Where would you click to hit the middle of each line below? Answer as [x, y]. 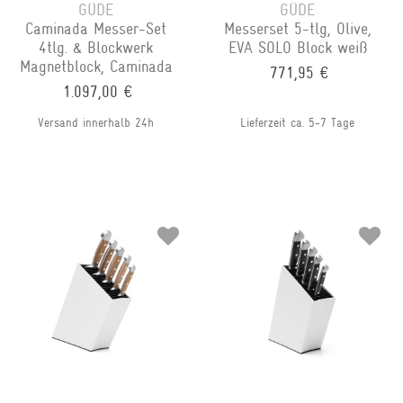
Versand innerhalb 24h [96, 123]
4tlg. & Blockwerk [96, 48]
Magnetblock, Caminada [96, 67]
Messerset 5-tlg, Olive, [297, 29]
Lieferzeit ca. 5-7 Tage [298, 123]
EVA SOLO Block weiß [297, 48]
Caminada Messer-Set [96, 29]
